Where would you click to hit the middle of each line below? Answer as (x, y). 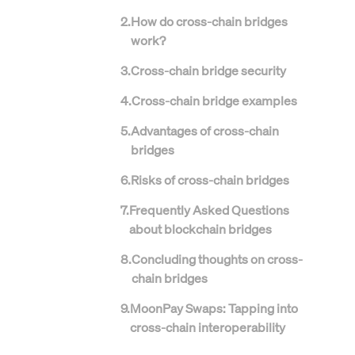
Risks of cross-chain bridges (210, 179)
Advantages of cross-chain (205, 130)
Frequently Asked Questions (209, 210)
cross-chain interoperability (208, 327)
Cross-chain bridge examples (214, 100)
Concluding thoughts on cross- (217, 259)
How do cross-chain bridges (209, 21)
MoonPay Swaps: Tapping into (214, 308)
